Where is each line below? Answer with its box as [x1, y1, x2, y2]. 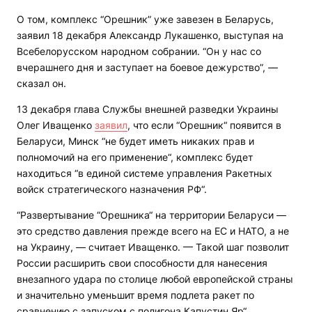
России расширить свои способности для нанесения [17, 257, 267, 269]
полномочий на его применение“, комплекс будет [17, 151, 253, 163]
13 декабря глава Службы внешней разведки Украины [17, 103, 279, 115]
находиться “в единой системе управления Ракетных [17, 167, 272, 179]
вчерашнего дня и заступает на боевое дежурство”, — [17, 61, 278, 73]
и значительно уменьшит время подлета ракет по [17, 289, 254, 301]
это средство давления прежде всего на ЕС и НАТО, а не [17, 225, 289, 237]
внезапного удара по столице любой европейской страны [17, 273, 293, 285]
